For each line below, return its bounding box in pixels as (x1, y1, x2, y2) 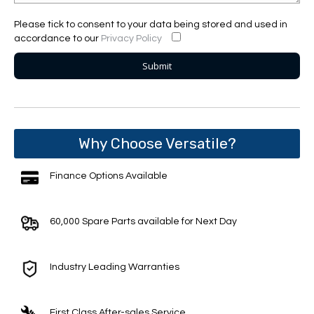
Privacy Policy (101, 34, 162, 43)
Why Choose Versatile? (78, 135, 236, 152)
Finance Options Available (50, 171, 168, 181)
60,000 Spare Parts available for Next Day (50, 217, 237, 226)
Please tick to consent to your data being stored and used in (14, 20, 287, 29)
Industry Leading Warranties (50, 262, 179, 272)
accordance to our (14, 34, 101, 43)
